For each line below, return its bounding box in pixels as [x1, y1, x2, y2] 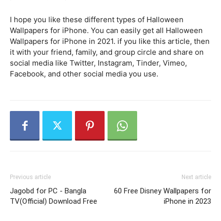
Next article [182, 174, 211, 181]
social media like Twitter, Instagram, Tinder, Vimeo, [10, 58, 187, 68]
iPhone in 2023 [164, 197, 211, 206]
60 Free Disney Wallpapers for [114, 186, 211, 196]
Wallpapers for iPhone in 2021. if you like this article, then [10, 37, 210, 46]
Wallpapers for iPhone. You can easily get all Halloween [10, 26, 203, 36]
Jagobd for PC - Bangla [10, 186, 86, 196]
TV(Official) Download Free [10, 197, 97, 206]
